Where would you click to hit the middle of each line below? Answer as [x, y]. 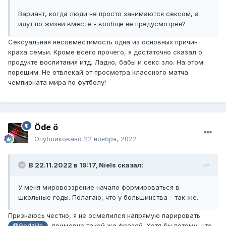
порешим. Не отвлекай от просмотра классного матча [98, 72]
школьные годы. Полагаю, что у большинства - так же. [108, 197]
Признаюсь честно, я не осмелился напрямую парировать [105, 216]
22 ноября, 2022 [110, 139]
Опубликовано [59, 139]
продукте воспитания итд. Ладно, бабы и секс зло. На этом [106, 62]
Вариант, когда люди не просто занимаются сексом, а [108, 14]
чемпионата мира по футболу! [57, 82]
